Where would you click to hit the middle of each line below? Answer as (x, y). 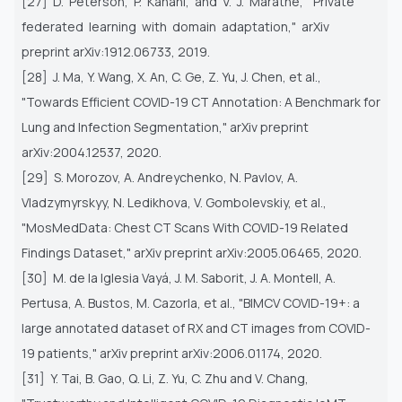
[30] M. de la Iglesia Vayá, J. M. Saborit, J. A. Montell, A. (179, 277)
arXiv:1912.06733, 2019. (141, 51)
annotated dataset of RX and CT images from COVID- (213, 328)
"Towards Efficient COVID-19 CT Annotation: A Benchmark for (201, 101)
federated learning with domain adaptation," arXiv (177, 26)
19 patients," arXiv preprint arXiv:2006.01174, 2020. (172, 353)
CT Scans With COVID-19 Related (251, 227)
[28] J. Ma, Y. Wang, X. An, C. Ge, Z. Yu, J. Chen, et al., (171, 76)
